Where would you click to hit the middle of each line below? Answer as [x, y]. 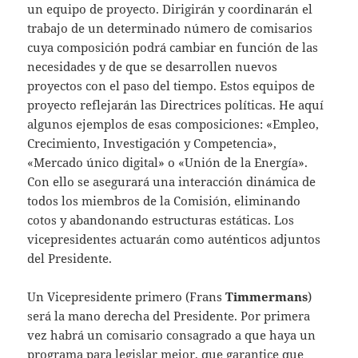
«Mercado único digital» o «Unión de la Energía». [168, 163]
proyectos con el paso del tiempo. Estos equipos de [171, 86]
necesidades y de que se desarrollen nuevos [153, 67]
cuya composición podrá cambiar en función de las [173, 48]
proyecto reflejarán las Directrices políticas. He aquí [176, 105]
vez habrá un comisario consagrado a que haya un [172, 335]
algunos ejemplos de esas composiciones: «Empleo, [173, 124]
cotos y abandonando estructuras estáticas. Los [161, 220]
